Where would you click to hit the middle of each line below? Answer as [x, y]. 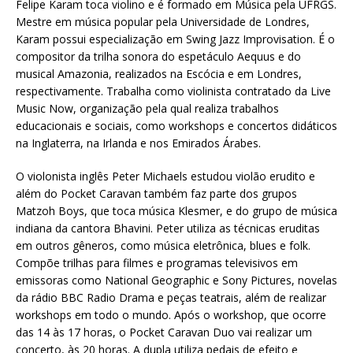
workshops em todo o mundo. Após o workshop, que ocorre [171, 315]
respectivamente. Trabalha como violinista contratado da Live [173, 91]
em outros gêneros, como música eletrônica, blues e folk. [163, 246]
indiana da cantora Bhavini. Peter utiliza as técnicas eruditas [168, 229]
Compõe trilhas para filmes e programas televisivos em [157, 263]
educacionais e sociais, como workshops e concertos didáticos [176, 126]
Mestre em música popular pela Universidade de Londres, [163, 22]
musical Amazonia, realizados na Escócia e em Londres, [159, 74]
